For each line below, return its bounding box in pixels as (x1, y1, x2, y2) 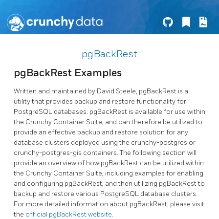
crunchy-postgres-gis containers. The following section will (14, 149, 197, 157)
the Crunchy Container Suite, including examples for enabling (14, 169, 203, 177)
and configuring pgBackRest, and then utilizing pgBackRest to (14, 179, 205, 188)
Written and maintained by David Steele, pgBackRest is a (14, 87, 188, 95)
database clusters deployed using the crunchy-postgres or (14, 138, 196, 147)
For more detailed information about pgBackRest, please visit (14, 200, 204, 208)
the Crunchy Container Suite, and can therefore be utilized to (14, 118, 202, 126)
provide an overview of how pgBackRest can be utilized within (14, 159, 204, 167)
